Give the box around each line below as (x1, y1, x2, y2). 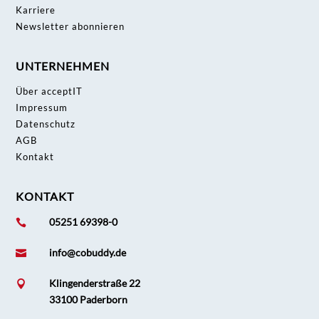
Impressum (16, 102, 68, 114)
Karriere (16, 4, 56, 16)
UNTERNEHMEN (16, 59, 110, 73)
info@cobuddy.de (49, 246, 127, 259)
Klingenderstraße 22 (49, 277, 141, 290)
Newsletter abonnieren (16, 21, 125, 33)
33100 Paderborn (49, 293, 128, 306)
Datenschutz (16, 118, 76, 130)
